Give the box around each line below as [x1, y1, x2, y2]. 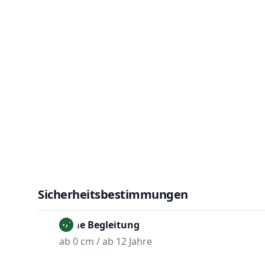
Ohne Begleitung [59, 218, 140, 231]
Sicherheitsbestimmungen [38, 186, 188, 202]
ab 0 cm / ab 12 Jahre [59, 234, 152, 248]
